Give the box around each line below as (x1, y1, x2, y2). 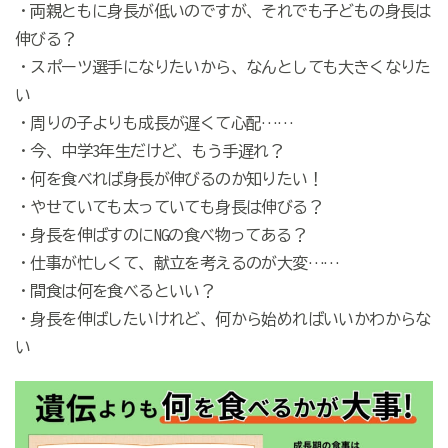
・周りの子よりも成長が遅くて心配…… (14, 115, 293, 132)
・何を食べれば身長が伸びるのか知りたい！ (14, 171, 323, 188)
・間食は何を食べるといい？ (14, 283, 216, 300)
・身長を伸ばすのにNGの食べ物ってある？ (14, 227, 307, 244)
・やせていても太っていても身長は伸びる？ (14, 199, 323, 216)
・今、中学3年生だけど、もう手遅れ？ (14, 143, 285, 160)
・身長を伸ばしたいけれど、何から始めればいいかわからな (14, 311, 431, 328)
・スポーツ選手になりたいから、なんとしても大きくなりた (14, 59, 431, 76)
